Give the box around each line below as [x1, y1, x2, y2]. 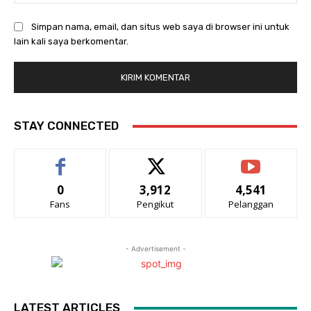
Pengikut [137, 198, 174, 211]
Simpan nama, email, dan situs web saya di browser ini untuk [31, 22, 289, 33]
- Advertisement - [125, 244, 186, 253]
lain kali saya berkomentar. [14, 36, 128, 47]
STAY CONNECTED [14, 119, 119, 133]
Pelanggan [228, 198, 274, 211]
